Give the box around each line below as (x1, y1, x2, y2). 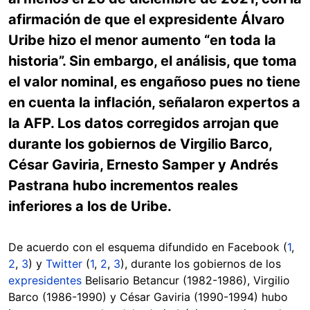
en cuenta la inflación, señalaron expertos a (8, 94, 300, 111)
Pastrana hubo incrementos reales (8, 177, 238, 194)
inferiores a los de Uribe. (8, 198, 175, 215)
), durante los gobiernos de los (120, 257, 281, 271)
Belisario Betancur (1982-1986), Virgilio (85, 273, 290, 288)
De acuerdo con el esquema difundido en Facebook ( (8, 240, 287, 255)
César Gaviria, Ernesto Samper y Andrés (8, 156, 278, 174)
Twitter (46, 257, 82, 271)
